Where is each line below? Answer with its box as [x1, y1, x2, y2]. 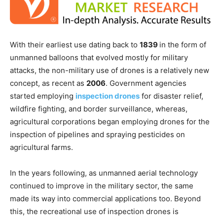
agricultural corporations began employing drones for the [10, 117, 210, 127]
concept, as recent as [10, 78, 86, 88]
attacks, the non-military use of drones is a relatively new [10, 66, 209, 75]
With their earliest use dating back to [10, 40, 140, 50]
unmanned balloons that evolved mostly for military [10, 53, 188, 63]
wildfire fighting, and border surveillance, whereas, [10, 104, 187, 114]
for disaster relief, [140, 91, 203, 101]
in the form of [159, 40, 206, 50]
